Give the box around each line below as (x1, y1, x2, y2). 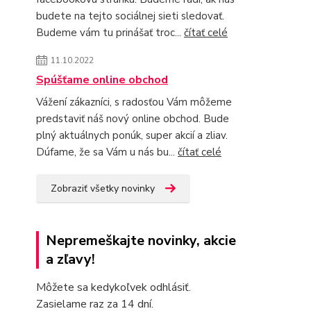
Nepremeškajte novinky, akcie (46, 230, 236, 250)
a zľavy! (46, 249, 95, 269)
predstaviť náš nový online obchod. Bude (36, 111, 229, 126)
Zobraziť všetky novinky (51, 181, 155, 195)
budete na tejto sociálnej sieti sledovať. (36, 8, 224, 23)
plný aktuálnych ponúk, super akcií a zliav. (36, 128, 228, 142)
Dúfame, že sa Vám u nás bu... (36, 144, 178, 159)
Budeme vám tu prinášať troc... (36, 25, 184, 40)
